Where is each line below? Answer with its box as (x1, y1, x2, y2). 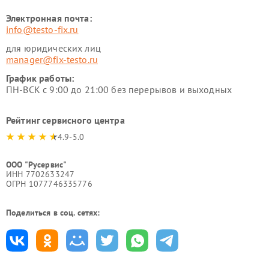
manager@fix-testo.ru (6, 53, 98, 65)
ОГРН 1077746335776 (6, 178, 92, 189)
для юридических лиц (6, 42, 101, 54)
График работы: (6, 72, 74, 84)
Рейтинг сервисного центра (6, 114, 125, 126)
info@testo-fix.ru (6, 23, 79, 35)
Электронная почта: (6, 12, 92, 24)
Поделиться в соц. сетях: (6, 207, 100, 218)
